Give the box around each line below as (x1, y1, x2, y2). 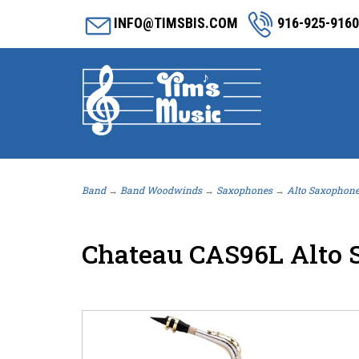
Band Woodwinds (120, 184, 202, 196)
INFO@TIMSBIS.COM (114, 14, 238, 31)
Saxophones (216, 184, 272, 196)
